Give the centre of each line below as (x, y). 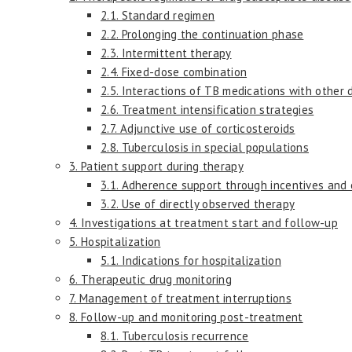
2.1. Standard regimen (158, 15)
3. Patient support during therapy (156, 166)
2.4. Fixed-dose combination (174, 71)
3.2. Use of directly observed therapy (198, 203)
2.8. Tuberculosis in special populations (205, 147)
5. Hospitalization (115, 241)
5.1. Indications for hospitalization (191, 260)
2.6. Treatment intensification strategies (207, 109)
